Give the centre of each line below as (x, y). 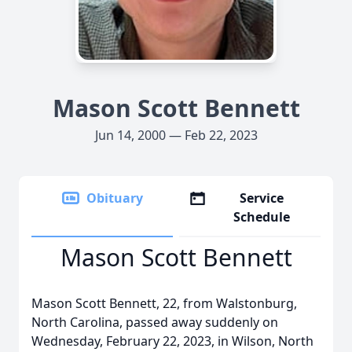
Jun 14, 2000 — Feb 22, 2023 (176, 135)
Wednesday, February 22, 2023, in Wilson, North (172, 341)
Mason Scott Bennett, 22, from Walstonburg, (164, 303)
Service (262, 198)
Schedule (262, 217)
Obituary (115, 198)
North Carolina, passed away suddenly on (155, 322)
